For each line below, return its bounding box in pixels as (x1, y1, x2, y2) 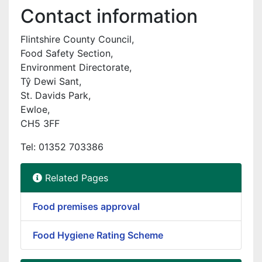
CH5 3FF (20, 118, 60, 129)
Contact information (20, 5, 198, 27)
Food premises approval (33, 201, 140, 212)
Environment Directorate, (20, 61, 132, 73)
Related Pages (42, 172, 108, 184)
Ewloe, (20, 104, 50, 115)
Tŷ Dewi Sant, (20, 75, 81, 87)
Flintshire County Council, (20, 33, 134, 45)
